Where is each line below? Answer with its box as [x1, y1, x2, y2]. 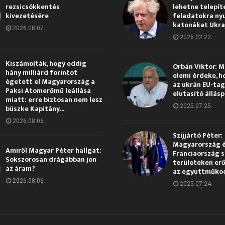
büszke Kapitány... [5, 102, 64, 115]
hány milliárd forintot [5, 66, 77, 78]
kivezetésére [5, 10, 49, 22]
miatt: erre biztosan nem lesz [5, 93, 102, 105]
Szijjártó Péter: [173, 129, 222, 141]
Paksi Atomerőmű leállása [5, 84, 91, 96]
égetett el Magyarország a [5, 75, 95, 87]
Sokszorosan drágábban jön [5, 153, 96, 165]
